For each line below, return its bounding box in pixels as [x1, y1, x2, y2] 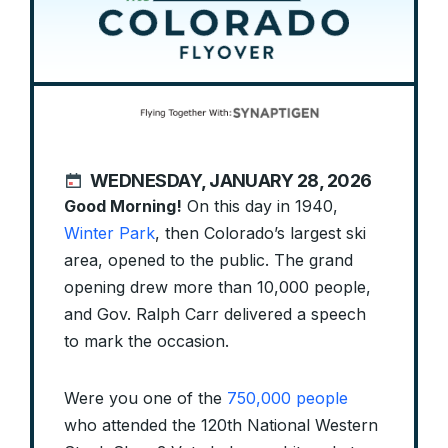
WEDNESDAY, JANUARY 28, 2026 [90, 169, 372, 191]
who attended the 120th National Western [64, 415, 378, 436]
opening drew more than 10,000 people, [64, 277, 371, 298]
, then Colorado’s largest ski [155, 223, 366, 244]
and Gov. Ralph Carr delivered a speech [64, 304, 366, 325]
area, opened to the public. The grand [64, 250, 353, 271]
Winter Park [64, 223, 155, 244]
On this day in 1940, [182, 196, 338, 217]
